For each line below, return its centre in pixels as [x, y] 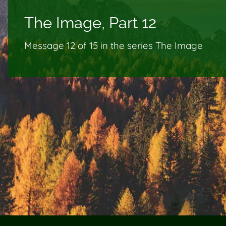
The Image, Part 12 [90, 22]
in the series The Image [152, 46]
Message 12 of [55, 46]
